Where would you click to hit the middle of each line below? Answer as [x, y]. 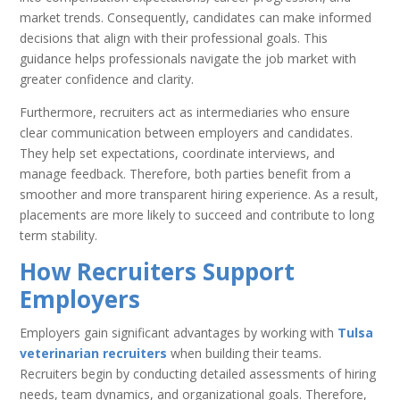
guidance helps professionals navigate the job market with [188, 58]
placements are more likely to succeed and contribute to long [197, 214]
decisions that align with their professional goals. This [174, 37]
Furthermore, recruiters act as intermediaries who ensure [185, 112]
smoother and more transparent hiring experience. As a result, [200, 194]
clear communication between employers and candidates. [187, 132]
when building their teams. [245, 353]
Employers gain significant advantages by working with [179, 332]
